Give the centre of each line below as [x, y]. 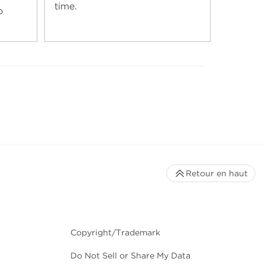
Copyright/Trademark [115, 232]
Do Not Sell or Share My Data [130, 255]
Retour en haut [217, 173]
